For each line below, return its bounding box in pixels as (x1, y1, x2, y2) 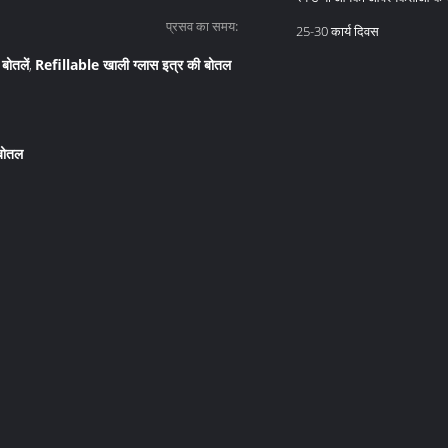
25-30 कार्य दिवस (296, 22, 379, 40)
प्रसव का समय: (166, 17, 238, 35)
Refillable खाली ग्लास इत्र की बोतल (35, 55, 231, 74)
